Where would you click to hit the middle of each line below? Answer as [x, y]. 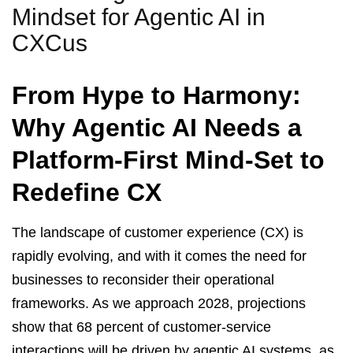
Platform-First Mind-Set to [168, 160]
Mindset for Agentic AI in [139, 17]
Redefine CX [87, 192]
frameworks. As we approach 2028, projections [159, 303]
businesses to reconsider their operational [143, 279]
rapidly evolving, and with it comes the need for [159, 256]
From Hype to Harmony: [156, 95]
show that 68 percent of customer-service [141, 327]
